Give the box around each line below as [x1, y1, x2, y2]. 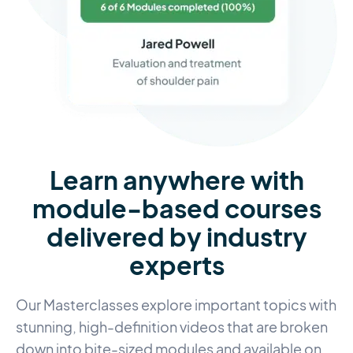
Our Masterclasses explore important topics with [16, 297, 336, 314]
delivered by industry [46, 221, 307, 253]
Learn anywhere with [49, 164, 304, 196]
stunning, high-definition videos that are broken [16, 319, 328, 336]
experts [128, 249, 225, 281]
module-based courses [32, 192, 321, 225]
